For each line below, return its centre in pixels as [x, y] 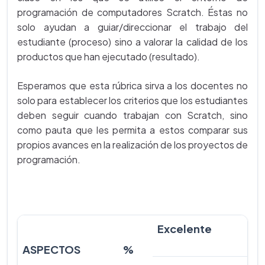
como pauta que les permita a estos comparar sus [132, 130]
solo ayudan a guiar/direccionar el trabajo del [132, 27]
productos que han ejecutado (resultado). [109, 56]
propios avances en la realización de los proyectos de [132, 145]
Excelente [185, 229]
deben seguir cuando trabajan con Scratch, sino [132, 115]
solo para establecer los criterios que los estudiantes [132, 100]
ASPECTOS [51, 249]
